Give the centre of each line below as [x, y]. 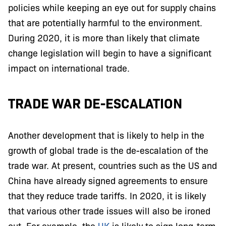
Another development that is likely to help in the [106, 135]
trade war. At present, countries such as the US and [112, 165]
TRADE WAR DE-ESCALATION [95, 103]
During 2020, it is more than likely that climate [104, 38]
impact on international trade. [69, 68]
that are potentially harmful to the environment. [105, 22]
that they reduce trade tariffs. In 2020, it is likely [107, 195]
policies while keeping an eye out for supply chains [112, 7]
